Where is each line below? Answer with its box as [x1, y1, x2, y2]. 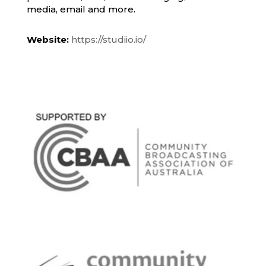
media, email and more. [26, 4, 135, 15]
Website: [26, 34, 69, 46]
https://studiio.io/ [71, 34, 146, 46]
